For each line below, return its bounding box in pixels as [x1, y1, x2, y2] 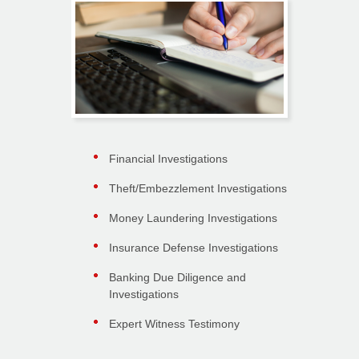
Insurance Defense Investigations [109, 241, 278, 255]
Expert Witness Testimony [109, 317, 240, 331]
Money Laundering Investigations [109, 212, 277, 225]
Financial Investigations [109, 152, 228, 166]
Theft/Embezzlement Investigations [109, 182, 287, 196]
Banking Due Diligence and [109, 271, 246, 284]
